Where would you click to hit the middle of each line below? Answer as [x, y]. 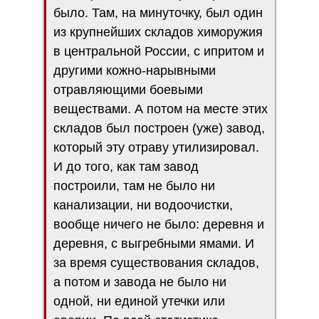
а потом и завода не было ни [140, 282]
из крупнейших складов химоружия [158, 32]
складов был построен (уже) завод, [159, 128]
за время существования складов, [156, 262]
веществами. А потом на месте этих [161, 109]
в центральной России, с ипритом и [159, 51]
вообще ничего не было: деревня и [159, 224]
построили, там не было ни [134, 185]
